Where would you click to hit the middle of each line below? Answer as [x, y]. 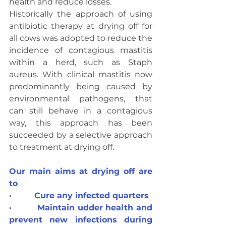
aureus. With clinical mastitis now [81, 74]
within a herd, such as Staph [81, 62]
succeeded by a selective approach [81, 135]
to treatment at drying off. [62, 147]
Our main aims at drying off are [81, 171]
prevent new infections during [81, 220]
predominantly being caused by [81, 87]
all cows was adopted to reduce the [81, 38]
